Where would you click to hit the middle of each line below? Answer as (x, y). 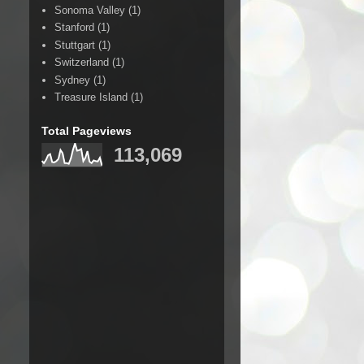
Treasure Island (91, 97)
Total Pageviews (87, 130)
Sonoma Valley (90, 10)
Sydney (73, 80)
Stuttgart (75, 45)
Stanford (75, 28)
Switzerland (82, 63)
